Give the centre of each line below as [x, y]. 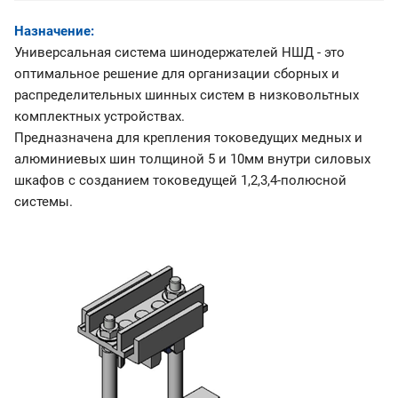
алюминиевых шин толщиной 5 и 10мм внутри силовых [192, 159]
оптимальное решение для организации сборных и [177, 74]
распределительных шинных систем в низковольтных [187, 96]
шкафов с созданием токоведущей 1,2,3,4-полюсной [180, 181]
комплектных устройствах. [99, 117]
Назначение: [54, 32]
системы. [44, 202]
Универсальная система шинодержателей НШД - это [179, 53]
